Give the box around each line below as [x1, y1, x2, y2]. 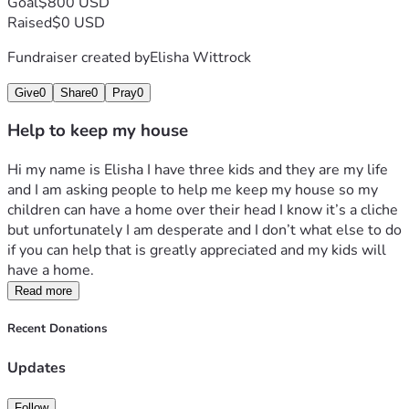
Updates [7, 357, 66, 378]
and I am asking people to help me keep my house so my [7, 180, 378, 201]
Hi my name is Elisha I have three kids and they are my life [7, 160, 388, 181]
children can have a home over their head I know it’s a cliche [7, 200, 398, 221]
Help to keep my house [7, 119, 188, 143]
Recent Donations [7, 320, 107, 338]
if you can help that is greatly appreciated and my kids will [7, 240, 386, 261]
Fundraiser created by [7, 47, 150, 68]
